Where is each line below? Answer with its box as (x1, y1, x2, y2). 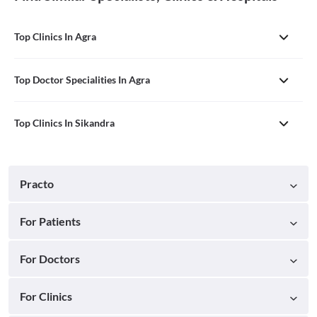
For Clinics (20, 289, 72, 304)
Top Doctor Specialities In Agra (14, 74, 150, 86)
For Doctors (20, 252, 80, 266)
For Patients (20, 214, 81, 229)
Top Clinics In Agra (14, 30, 96, 43)
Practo (20, 177, 54, 191)
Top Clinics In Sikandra (14, 117, 115, 129)
